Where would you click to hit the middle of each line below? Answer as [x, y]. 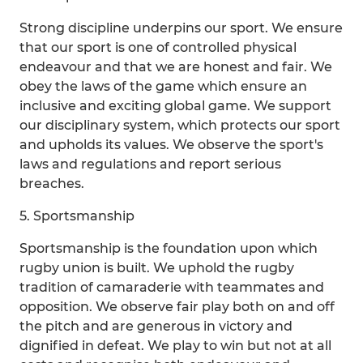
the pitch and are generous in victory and [156, 326]
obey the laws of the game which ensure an [163, 86]
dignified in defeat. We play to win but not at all [175, 346]
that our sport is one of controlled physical [158, 47]
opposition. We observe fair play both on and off [177, 307]
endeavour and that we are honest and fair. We [176, 67]
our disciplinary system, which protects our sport [180, 125]
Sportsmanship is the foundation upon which [169, 248]
